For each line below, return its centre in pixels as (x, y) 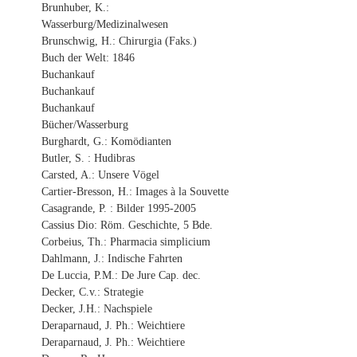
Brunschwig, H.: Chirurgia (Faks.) (119, 40)
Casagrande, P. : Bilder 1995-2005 (119, 208)
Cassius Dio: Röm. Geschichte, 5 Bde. (127, 224)
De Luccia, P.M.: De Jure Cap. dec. (121, 275)
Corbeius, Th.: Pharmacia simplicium (126, 241)
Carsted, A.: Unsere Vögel (100, 174)
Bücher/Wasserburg (85, 124)
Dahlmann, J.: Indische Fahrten (112, 258)
